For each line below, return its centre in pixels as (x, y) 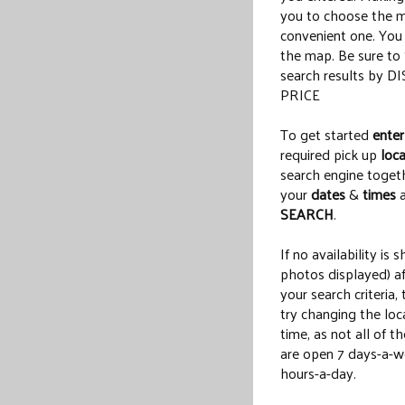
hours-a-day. (318, 373)
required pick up (330, 154)
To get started (326, 134)
